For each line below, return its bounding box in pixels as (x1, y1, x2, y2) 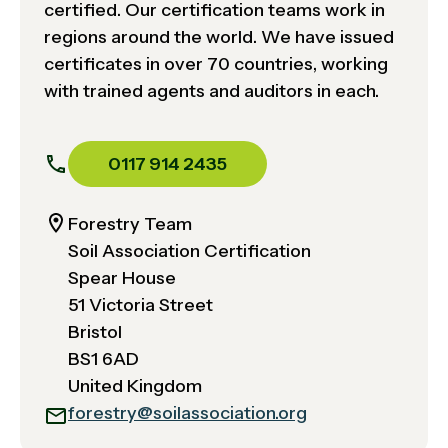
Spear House (68, 266, 176, 289)
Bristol (68, 320, 122, 343)
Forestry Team (68, 212, 192, 235)
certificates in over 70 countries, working (44, 52, 388, 75)
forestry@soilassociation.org (68, 401, 307, 424)
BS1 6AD (68, 347, 139, 370)
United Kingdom (68, 374, 202, 397)
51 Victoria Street (68, 293, 213, 316)
